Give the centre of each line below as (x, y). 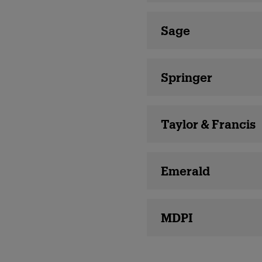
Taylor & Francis (208, 124)
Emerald (185, 171)
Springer (186, 77)
